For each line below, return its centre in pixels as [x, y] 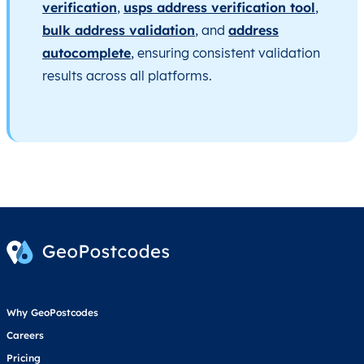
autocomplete [87, 53]
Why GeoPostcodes [52, 312]
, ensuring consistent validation [225, 53]
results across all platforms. [127, 76]
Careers [25, 335]
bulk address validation [119, 30]
